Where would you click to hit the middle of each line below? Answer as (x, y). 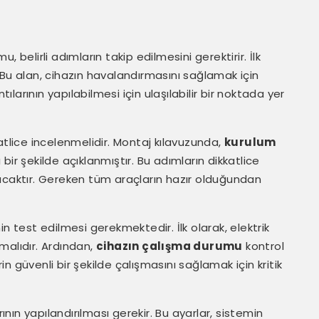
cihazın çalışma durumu (169, 246)
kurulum (250, 142)
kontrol (263, 246)
